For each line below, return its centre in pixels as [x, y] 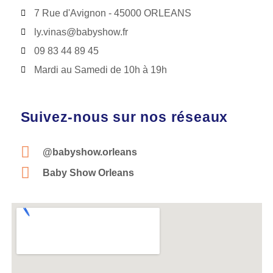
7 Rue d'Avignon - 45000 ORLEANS [113, 13]
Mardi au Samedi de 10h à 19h [101, 69]
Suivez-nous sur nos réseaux [124, 117]
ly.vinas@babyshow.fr [81, 32]
